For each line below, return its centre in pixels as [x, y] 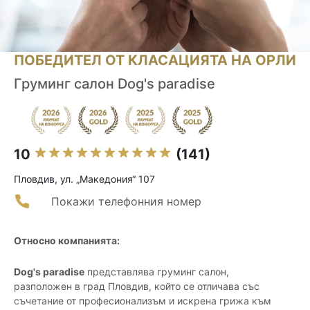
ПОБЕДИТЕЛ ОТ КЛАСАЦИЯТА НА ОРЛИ [155, 61]
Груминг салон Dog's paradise [115, 84]
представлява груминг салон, [157, 272]
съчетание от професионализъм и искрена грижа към [143, 301]
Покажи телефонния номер [126, 202]
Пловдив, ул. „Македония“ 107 [84, 179]
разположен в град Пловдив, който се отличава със [137, 286]
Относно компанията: [67, 241]
